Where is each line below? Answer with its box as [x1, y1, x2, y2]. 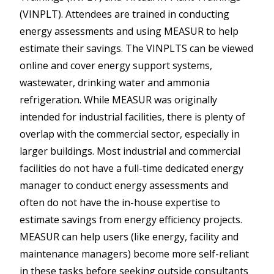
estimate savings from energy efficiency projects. [20, 212, 242, 226]
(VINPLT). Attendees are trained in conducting [20, 7, 229, 21]
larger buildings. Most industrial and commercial [20, 144, 240, 158]
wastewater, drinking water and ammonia [20, 75, 210, 89]
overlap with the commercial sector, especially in [20, 127, 240, 141]
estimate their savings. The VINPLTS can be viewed [20, 41, 253, 55]
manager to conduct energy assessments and [20, 178, 228, 192]
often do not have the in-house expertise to [20, 195, 220, 209]
